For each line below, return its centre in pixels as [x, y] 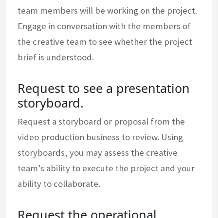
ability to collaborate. [59, 184]
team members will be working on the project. [107, 11]
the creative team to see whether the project [105, 42]
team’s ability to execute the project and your [106, 168]
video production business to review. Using [100, 137]
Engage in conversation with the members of [104, 26]
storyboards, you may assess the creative [98, 153]
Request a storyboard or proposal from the [101, 122]
